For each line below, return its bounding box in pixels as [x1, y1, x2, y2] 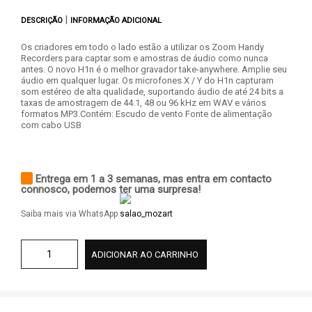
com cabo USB [21, 120, 84, 130]
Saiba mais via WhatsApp [21, 209, 120, 219]
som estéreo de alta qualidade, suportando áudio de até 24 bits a [21, 86, 283, 97]
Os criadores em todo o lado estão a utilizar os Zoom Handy [21, 42, 264, 52]
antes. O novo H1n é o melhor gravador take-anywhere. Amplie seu [21, 64, 287, 75]
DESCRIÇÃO [21, 16, 65, 25]
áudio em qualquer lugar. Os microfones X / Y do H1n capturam [21, 75, 274, 86]
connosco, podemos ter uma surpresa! [21, 183, 201, 196]
